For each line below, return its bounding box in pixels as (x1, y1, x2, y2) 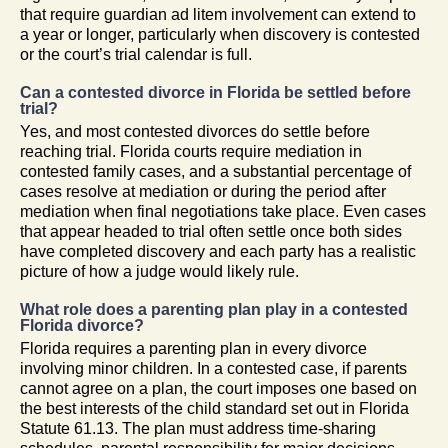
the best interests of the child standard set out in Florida (20, 399, 409, 417)
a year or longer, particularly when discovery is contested (20, 25, 420, 43)
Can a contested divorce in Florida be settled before (20, 83, 411, 101)
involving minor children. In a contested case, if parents (20, 359, 407, 377)
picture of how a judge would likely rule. (20, 262, 299, 280)
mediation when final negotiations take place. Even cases (20, 202, 426, 220)
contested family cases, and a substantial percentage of (20, 162, 411, 180)
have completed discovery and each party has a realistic (20, 242, 416, 260)
